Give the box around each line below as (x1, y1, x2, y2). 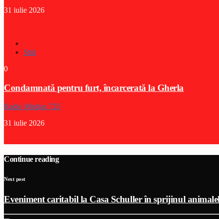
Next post (4, 175, 25, 182)
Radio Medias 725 (4, 102, 61, 111)
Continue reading (4, 154, 59, 163)
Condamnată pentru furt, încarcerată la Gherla (4, 82, 184, 93)
